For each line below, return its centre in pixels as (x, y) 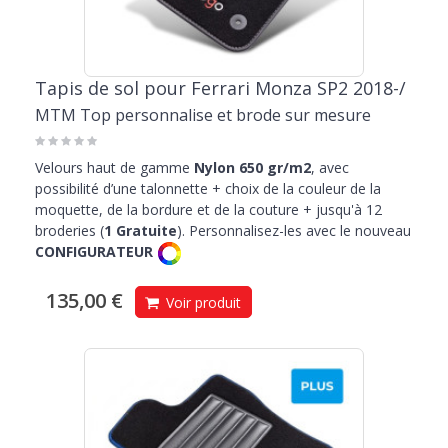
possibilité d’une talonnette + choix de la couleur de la (208, 189)
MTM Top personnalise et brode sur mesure (203, 115)
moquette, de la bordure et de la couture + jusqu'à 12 (208, 210)
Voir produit (201, 303)
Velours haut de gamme (112, 168)
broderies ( (69, 231)
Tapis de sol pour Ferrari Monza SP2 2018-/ (220, 88)
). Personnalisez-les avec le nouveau (294, 231)
